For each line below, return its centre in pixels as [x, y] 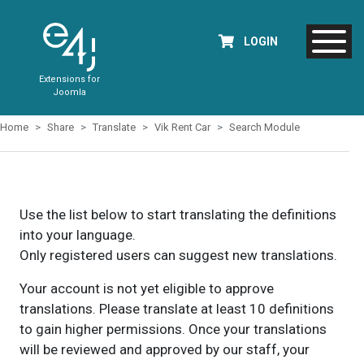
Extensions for [69, 79]
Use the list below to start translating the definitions [178, 214]
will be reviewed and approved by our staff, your [164, 349]
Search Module [264, 127]
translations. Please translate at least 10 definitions [176, 309]
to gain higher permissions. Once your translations [173, 329]
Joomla [69, 92]
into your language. [77, 235]
